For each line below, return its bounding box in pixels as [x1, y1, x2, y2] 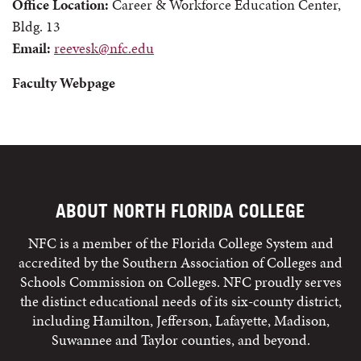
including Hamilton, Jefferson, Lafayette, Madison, [31, 310, 330, 330]
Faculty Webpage [12, 73, 115, 93]
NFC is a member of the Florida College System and [27, 233, 334, 253]
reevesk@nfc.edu [54, 38, 154, 58]
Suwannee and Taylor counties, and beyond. [51, 330, 310, 350]
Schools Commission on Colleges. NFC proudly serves [19, 272, 342, 292]
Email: [12, 38, 51, 58]
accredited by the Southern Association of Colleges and [19, 252, 342, 272]
